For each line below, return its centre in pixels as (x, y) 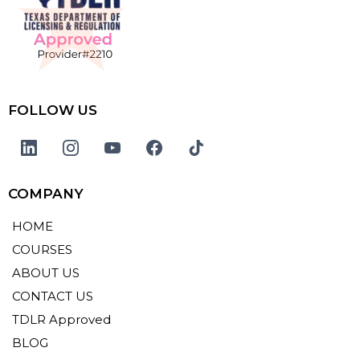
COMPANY (46, 194)
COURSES (42, 250)
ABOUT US (46, 273)
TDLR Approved (61, 320)
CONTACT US (53, 297)
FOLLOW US (53, 110)
